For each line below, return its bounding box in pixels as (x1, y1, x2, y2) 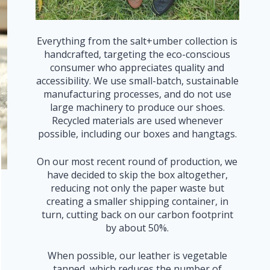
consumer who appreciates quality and (50, 61, 225, 74)
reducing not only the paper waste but (50, 181, 224, 195)
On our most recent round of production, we (37, 155, 238, 168)
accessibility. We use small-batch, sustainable (36, 74, 239, 87)
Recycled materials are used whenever (51, 114, 223, 127)
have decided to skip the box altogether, (46, 168, 228, 181)
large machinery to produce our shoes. (49, 101, 225, 114)
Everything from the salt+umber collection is (37, 34, 238, 48)
